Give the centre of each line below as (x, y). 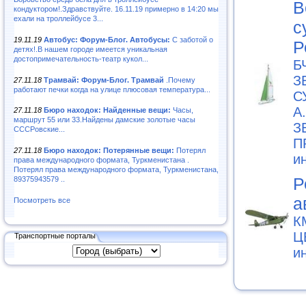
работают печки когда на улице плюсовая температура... (112, 89)
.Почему (180, 80)
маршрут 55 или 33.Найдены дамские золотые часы (105, 120)
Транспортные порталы (55, 235)
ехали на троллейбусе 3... (58, 18)
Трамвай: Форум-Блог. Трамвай (104, 80)
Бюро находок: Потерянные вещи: (109, 151)
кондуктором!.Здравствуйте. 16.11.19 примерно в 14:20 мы (116, 9)
